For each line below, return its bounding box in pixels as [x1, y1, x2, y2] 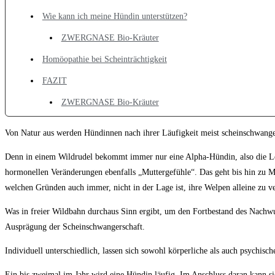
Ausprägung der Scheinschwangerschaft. [5, 222, 145, 231]
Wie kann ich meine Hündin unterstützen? [42, 12, 187, 21]
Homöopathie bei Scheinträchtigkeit [42, 55, 167, 64]
